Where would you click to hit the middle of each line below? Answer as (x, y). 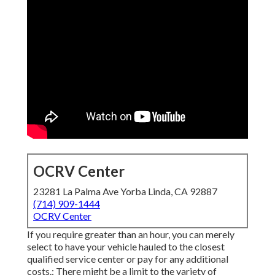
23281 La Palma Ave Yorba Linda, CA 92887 (125, 192)
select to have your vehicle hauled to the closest (126, 247)
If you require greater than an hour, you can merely (131, 234)
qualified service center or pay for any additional (128, 259)
